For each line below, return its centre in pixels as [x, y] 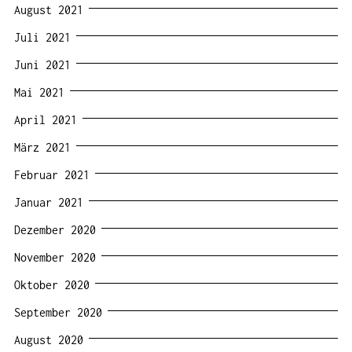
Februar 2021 [52, 174]
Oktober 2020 [52, 284]
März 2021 [42, 147]
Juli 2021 [42, 37]
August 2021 [49, 9]
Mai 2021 [39, 92]
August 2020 [49, 339]
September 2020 [58, 312]
